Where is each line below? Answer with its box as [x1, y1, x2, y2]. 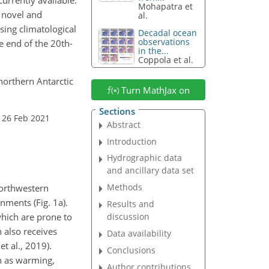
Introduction [107, 135, 157, 147]
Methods [107, 181, 143, 193]
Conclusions [107, 244, 156, 256]
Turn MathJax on [118, 83, 190, 96]
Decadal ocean [138, 27, 198, 39]
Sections [98, 104, 135, 117]
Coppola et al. [138, 54, 194, 66]
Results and [107, 198, 155, 210]
